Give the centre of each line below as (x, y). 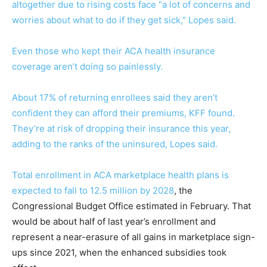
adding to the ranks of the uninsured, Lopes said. (115, 144)
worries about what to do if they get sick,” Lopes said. (124, 20)
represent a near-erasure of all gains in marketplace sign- (133, 237)
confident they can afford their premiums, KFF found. (123, 113)
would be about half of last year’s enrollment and (114, 222)
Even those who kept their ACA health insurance (114, 51)
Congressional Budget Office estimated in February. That (131, 206)
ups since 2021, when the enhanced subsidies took (119, 253)
